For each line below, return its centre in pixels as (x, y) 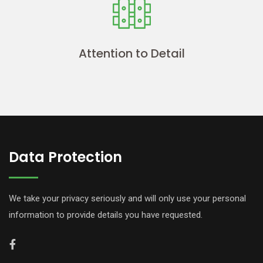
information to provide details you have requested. (106, 215)
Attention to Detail (131, 53)
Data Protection (65, 157)
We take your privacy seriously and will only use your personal (127, 198)
